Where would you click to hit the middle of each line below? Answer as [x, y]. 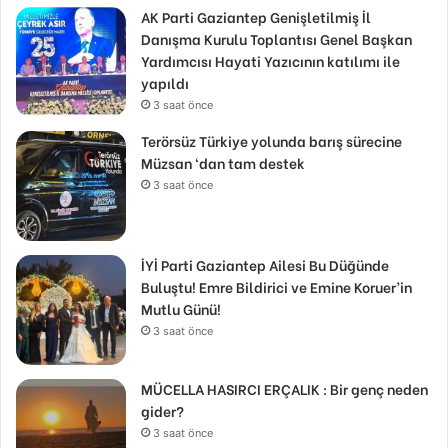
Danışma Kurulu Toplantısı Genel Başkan [276, 38]
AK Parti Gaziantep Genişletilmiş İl [256, 16]
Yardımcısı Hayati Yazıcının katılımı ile [270, 60]
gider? [162, 410]
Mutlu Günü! [181, 308]
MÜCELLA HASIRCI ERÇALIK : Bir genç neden [284, 388]
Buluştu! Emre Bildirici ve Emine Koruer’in [276, 286]
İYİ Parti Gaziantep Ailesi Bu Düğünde [265, 264]
